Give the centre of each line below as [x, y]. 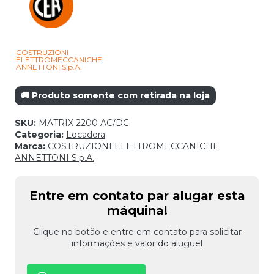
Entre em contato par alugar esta [137, 196]
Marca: [31, 146]
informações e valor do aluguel [137, 244]
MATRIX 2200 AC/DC [84, 123]
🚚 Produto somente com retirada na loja [115, 96]
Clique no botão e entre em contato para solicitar [137, 232]
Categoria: [40, 135]
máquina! [137, 211]
